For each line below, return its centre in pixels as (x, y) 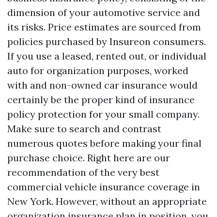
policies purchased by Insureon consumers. (107, 41)
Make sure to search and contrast (84, 129)
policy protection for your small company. (103, 114)
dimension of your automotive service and (104, 12)
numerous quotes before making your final (104, 143)
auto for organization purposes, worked (98, 70)
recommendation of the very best (83, 172)
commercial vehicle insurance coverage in (104, 187)
